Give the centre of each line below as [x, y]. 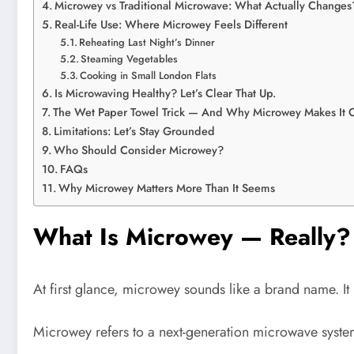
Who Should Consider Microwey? [138, 151]
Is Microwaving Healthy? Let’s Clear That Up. [165, 94]
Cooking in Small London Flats [149, 76]
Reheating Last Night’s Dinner [147, 43]
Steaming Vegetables [130, 59]
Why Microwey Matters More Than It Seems [166, 188]
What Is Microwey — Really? [192, 237]
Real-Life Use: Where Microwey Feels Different [171, 25]
